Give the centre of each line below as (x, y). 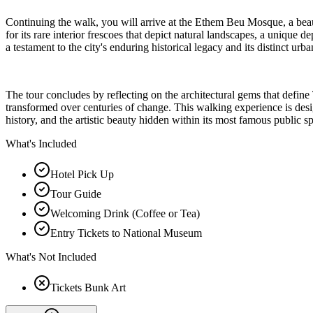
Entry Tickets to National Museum (126, 233)
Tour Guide (76, 194)
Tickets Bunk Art (88, 287)
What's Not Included (51, 256)
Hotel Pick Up (82, 174)
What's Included (41, 143)
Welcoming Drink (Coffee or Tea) (125, 213)
